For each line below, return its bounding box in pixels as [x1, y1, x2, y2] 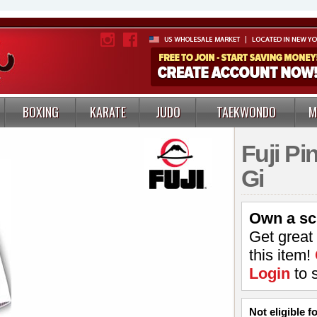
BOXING [23, 103, 59, 121]
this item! [248, 246, 315, 264]
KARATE [90, 103, 126, 121]
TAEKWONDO [216, 103, 276, 121]
